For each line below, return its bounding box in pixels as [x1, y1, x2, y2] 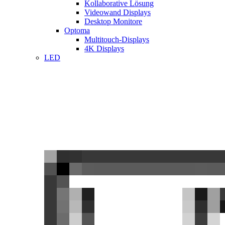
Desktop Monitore [84, 17, 142, 26]
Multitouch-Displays [84, 35, 149, 44]
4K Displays [84, 44, 124, 53]
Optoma [64, 26, 90, 35]
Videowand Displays [84, 8, 151, 17]
